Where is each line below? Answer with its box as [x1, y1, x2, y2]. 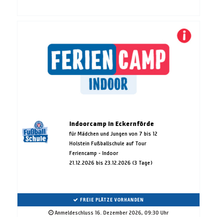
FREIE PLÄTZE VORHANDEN [78, 197, 144, 203]
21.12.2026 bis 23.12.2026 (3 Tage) [69, 159, 153, 167]
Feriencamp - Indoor [69, 149, 118, 157]
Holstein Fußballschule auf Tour [69, 139, 146, 147]
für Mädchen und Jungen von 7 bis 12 [69, 130, 157, 138]
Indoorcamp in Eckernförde [69, 120, 154, 128]
